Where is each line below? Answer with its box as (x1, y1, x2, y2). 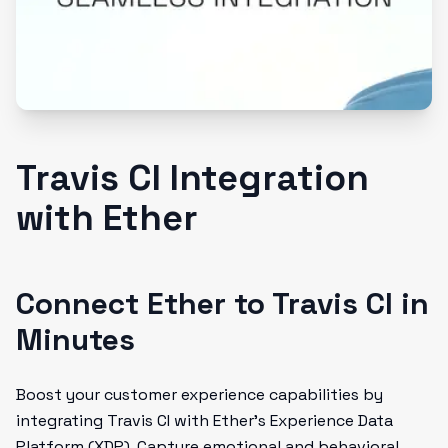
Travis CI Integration (16, 155, 369, 201)
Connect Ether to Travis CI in (16, 284, 429, 323)
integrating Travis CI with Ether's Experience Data (16, 410, 393, 431)
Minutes (16, 320, 135, 359)
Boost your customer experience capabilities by (16, 384, 383, 405)
